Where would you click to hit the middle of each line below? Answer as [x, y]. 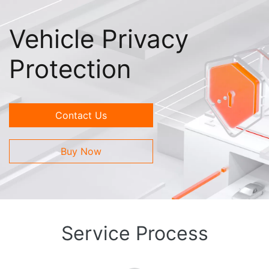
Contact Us [81, 115]
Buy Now [81, 151]
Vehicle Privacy [99, 39]
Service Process [134, 233]
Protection [70, 69]
